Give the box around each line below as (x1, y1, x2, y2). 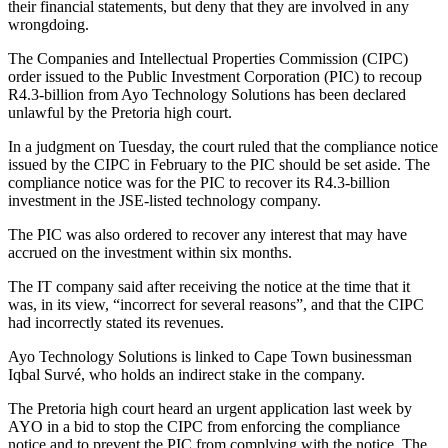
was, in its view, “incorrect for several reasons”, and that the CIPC (8, 296, 424, 314)
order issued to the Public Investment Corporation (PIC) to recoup (8, 68, 422, 86)
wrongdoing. (8, 16, 89, 34)
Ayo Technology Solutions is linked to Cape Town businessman (8, 348, 412, 366)
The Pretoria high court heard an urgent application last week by (8, 400, 412, 418)
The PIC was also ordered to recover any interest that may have (8, 226, 407, 244)
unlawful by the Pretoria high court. (8, 104, 232, 122)
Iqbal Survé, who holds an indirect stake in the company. (8, 366, 365, 384)
